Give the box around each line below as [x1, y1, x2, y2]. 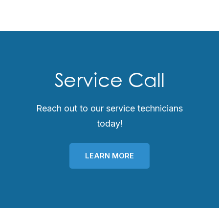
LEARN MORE [85, 151, 134, 160]
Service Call [54, 72, 165, 91]
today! [96, 118, 123, 129]
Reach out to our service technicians [36, 103, 183, 113]
